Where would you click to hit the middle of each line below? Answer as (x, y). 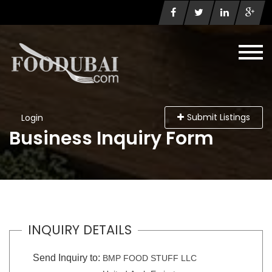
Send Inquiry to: (66, 258)
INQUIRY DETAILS (80, 230)
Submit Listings (219, 117)
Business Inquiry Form (111, 138)
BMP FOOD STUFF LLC (149, 258)
